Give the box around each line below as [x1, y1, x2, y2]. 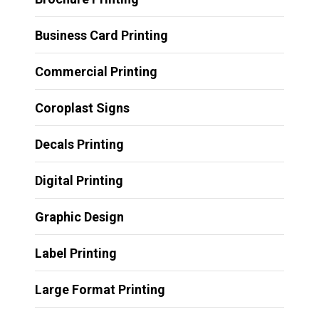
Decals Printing [34, 136, 124, 152]
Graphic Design [34, 209, 124, 224]
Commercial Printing [34, 63, 157, 79]
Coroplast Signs [34, 100, 130, 115]
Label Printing [34, 245, 117, 261]
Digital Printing [34, 172, 123, 188]
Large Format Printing [34, 281, 165, 297]
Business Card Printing [34, 27, 168, 43]
